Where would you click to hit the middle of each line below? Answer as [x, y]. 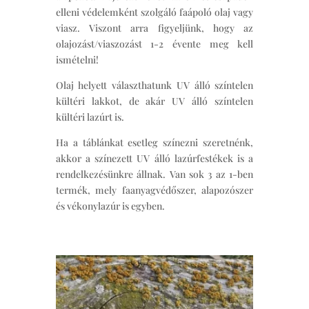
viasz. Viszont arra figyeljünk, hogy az [154, 28]
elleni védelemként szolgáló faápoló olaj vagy [154, 12]
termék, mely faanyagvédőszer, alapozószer [154, 190]
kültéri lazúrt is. [90, 117]
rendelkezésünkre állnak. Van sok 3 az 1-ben [154, 175]
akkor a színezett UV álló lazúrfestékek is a [154, 159]
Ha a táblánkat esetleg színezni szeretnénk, [154, 143]
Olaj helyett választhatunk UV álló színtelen [154, 86]
